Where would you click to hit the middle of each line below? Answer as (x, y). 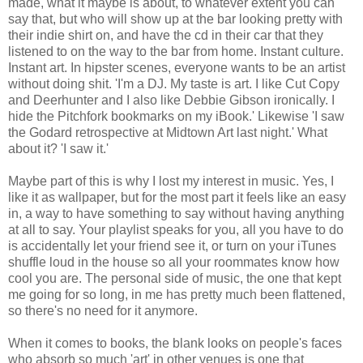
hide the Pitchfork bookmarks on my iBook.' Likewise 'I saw (176, 116)
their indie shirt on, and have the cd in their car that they (166, 35)
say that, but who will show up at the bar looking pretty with (175, 19)
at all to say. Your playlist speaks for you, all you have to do (176, 229)
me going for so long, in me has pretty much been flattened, (177, 294)
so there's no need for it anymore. (103, 310)
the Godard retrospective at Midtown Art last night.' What (168, 132)
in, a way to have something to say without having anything (176, 213)
